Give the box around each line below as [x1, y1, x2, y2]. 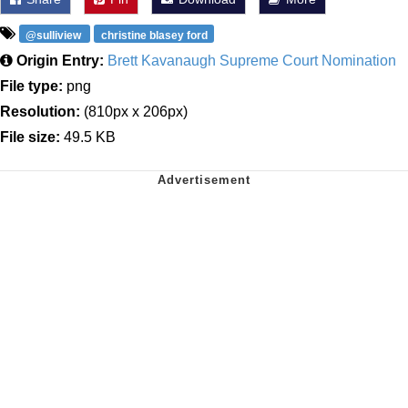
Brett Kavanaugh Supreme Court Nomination [107, 53, 396, 69]
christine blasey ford [100, 28, 208, 42]
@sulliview [25, 28, 85, 42]
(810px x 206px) [80, 104, 188, 120]
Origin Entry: [16, 53, 104, 69]
